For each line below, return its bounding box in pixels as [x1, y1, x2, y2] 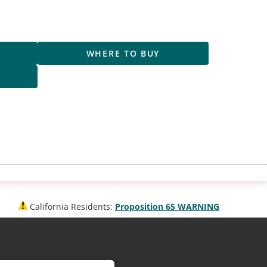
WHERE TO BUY [86, 48, 160, 59]
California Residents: [27, 201, 115, 212]
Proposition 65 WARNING [115, 201, 219, 212]
